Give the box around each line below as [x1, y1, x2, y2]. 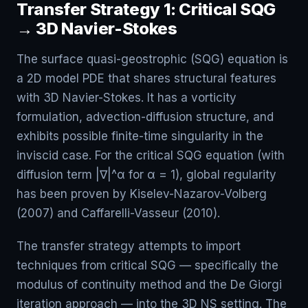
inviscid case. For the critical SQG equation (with [16, 148, 285, 162]
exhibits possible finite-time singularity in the [16, 129, 263, 143]
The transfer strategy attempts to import [16, 239, 241, 253]
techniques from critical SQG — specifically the [16, 258, 278, 272]
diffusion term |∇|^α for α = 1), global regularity [16, 168, 276, 181]
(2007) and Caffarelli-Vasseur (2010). [16, 206, 220, 220]
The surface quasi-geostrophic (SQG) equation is [16, 52, 288, 66]
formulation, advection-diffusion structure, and [16, 110, 274, 124]
